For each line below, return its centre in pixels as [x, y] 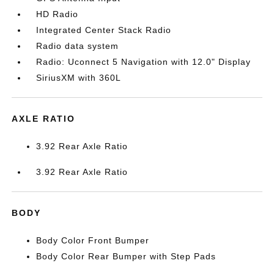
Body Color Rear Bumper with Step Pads [126, 257]
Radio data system [78, 46]
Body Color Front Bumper [93, 241]
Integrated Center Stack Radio [104, 30]
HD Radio [57, 14]
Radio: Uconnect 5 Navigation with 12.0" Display [144, 62]
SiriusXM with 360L [79, 78]
